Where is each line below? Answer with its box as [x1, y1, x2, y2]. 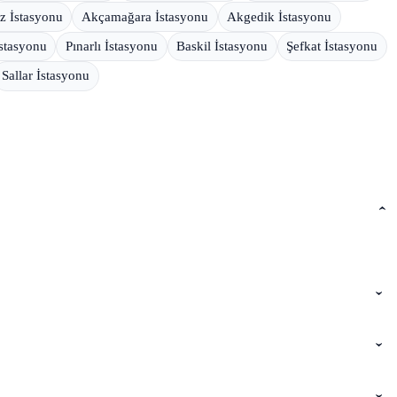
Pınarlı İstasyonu [65, 39, 158, 54]
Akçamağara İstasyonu [81, 9, 208, 24]
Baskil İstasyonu [176, 39, 269, 54]
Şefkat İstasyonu [286, 39, 378, 54]
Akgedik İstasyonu [227, 9, 332, 24]
